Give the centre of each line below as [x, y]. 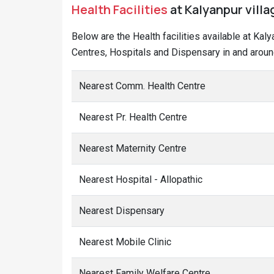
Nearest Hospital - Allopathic [141, 180]
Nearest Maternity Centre [133, 148]
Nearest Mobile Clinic [125, 242]
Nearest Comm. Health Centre [142, 86]
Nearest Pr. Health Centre [133, 117]
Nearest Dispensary [122, 211]
